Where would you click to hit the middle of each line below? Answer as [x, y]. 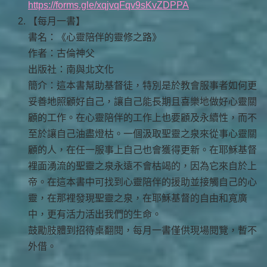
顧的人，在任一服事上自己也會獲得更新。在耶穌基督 [142, 150]
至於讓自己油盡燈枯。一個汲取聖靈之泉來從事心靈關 [142, 134]
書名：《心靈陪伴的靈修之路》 [95, 38]
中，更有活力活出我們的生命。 [95, 215]
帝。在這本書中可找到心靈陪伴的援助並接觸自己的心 [142, 182]
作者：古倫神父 [61, 54]
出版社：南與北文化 [71, 70]
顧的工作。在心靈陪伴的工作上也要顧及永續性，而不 [142, 118]
